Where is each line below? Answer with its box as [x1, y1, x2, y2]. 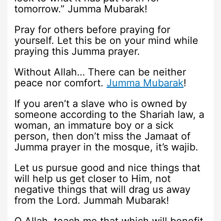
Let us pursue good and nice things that [14, 162, 201, 174]
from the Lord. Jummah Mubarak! [14, 194, 170, 207]
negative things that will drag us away [14, 184, 191, 196]
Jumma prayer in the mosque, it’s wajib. [14, 141, 199, 153]
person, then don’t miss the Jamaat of [14, 130, 191, 143]
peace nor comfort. [14, 77, 107, 89]
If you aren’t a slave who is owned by [14, 98, 187, 110]
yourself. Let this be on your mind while [14, 35, 199, 47]
